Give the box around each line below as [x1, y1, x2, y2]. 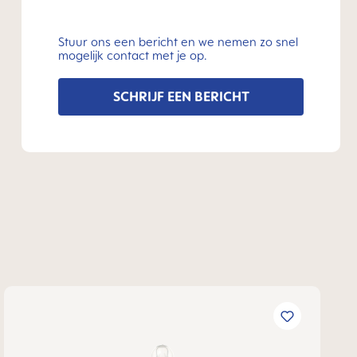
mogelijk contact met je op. [58, 49, 207, 62]
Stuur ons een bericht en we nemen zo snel [58, 35, 298, 49]
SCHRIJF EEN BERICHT [112, 88, 249, 104]
